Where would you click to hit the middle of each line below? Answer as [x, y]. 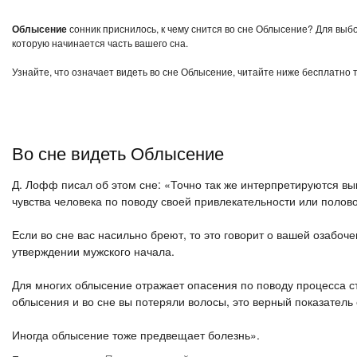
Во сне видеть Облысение [118, 153]
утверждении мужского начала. [93, 251]
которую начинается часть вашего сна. [100, 43]
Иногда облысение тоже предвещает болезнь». [136, 335]
